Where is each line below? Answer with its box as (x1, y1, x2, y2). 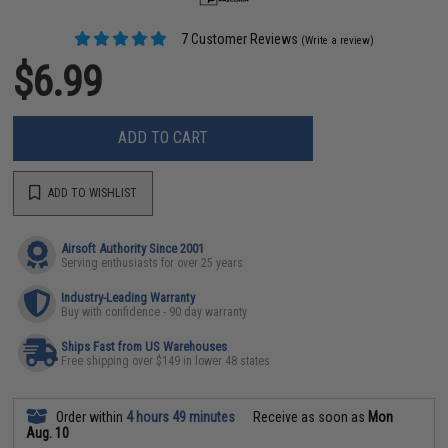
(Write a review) (301, 33, 375, 47)
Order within (53, 408, 127, 425)
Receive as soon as (250, 408, 369, 425)
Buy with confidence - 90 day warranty (61, 304, 248, 319)
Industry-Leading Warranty (61, 289, 196, 305)
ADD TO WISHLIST (45, 186, 138, 200)
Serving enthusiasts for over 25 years (61, 255, 244, 270)
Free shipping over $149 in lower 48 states (61, 353, 271, 368)
